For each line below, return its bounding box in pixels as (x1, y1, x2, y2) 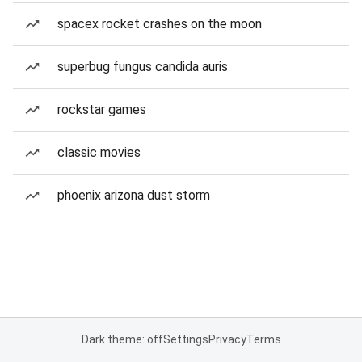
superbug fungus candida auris (57, 59, 228, 74)
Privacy (208, 333, 246, 346)
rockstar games (57, 102, 146, 117)
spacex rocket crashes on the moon (57, 16, 262, 32)
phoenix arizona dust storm (57, 187, 210, 203)
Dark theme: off (81, 333, 163, 346)
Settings (162, 333, 208, 346)
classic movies (57, 145, 141, 160)
